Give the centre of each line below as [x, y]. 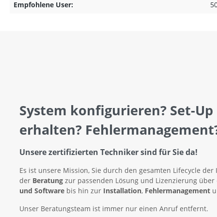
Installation [122, 191]
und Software [42, 191]
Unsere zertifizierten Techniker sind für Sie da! [108, 152]
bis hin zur [84, 191]
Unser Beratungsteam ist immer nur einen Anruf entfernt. [114, 209]
